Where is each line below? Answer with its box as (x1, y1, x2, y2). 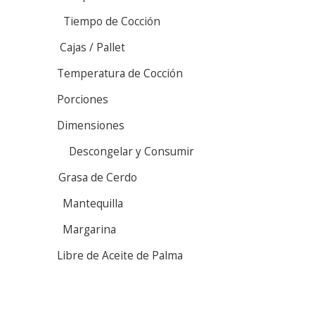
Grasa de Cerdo (58, 169, 137, 185)
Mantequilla (63, 195, 123, 211)
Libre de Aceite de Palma (57, 247, 183, 263)
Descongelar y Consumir (69, 143, 194, 159)
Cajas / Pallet (60, 39, 125, 55)
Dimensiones (57, 117, 124, 133)
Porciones (57, 91, 108, 107)
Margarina (63, 221, 116, 237)
